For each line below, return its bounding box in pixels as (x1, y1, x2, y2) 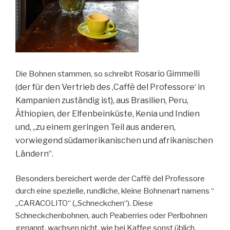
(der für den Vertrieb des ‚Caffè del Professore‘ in (15, 82, 205, 92)
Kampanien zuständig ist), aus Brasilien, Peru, (15, 95, 188, 106)
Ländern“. (15, 149, 53, 159)
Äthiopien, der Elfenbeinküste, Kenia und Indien (15, 109, 200, 119)
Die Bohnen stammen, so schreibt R (15, 69, 140, 79)
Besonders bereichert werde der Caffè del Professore (15, 174, 205, 183)
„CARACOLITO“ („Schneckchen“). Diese (15, 198, 153, 208)
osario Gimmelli (140, 69, 200, 79)
